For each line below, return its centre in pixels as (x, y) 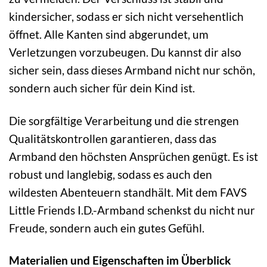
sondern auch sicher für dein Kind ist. (102, 88)
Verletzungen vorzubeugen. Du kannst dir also (125, 52)
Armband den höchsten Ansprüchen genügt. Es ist (133, 156)
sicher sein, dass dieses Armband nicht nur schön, (132, 70)
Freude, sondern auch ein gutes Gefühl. (107, 228)
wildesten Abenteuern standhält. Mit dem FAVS (128, 192)
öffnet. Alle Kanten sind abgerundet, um (109, 34)
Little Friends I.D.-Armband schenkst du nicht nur (132, 210)
